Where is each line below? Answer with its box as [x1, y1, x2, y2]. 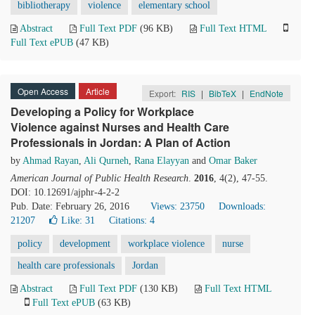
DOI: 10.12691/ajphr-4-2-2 [11, 187, 120, 198]
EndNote [250, 87, 283, 99]
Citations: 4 [109, 215, 155, 226]
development [60, 238, 110, 249]
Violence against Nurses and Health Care [11, 119, 229, 135]
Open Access [18, 85, 68, 97]
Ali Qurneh [84, 155, 129, 166]
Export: [149, 87, 178, 99]
